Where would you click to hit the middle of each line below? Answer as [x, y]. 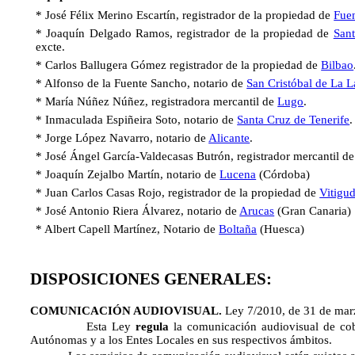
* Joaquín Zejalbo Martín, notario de [128, 174]
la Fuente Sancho [145, 83]
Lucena [238, 174]
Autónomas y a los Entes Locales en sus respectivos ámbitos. [181, 340]
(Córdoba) [283, 174]
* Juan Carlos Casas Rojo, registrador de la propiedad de [178, 193]
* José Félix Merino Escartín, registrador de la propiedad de [185, 15]
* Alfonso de [69, 83]
